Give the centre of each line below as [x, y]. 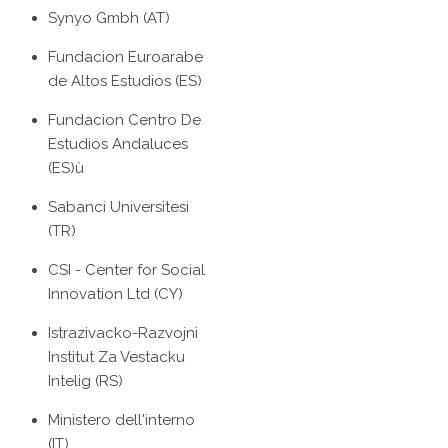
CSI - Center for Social [126, 270]
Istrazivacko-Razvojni [123, 333]
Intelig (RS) [85, 381]
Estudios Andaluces [118, 144]
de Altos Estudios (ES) [125, 81]
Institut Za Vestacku [116, 357]
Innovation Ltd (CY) [115, 294]
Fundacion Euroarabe [125, 57]
